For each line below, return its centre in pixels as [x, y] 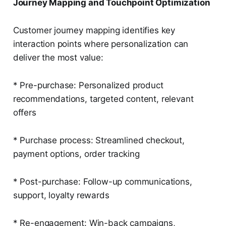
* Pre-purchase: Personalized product [88, 86]
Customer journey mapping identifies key [94, 31]
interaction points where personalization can [101, 44]
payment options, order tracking [76, 154]
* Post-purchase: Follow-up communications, [102, 182]
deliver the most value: [58, 58]
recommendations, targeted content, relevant [103, 99]
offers [24, 113]
